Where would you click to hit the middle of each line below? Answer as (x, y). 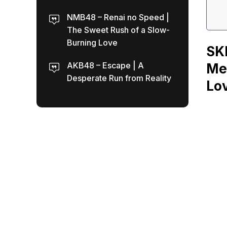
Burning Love (92, 43)
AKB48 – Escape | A (105, 65)
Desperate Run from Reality (119, 78)
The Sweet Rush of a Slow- (118, 30)
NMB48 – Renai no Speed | (118, 17)
